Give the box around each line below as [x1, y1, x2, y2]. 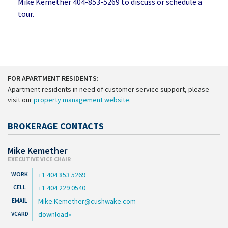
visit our [8, 95, 34, 104]
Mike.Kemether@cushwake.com [38, 196, 136, 206]
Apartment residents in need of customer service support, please [8, 84, 209, 94]
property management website [34, 95, 129, 104]
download [38, 209, 68, 219]
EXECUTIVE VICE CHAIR [8, 155, 71, 163]
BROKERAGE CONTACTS [8, 120, 104, 132]
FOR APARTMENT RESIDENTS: [8, 73, 99, 83]
